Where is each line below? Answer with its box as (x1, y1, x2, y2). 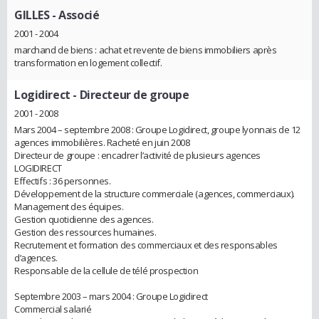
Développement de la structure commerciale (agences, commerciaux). (14, 187, 295, 200)
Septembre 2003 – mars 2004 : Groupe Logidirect (14, 289, 208, 303)
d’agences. (14, 251, 58, 264)
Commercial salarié (14, 302, 92, 315)
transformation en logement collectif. (14, 56, 162, 69)
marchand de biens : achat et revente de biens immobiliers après (14, 43, 277, 56)
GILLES (14, 7, 50, 23)
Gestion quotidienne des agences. (14, 212, 154, 226)
